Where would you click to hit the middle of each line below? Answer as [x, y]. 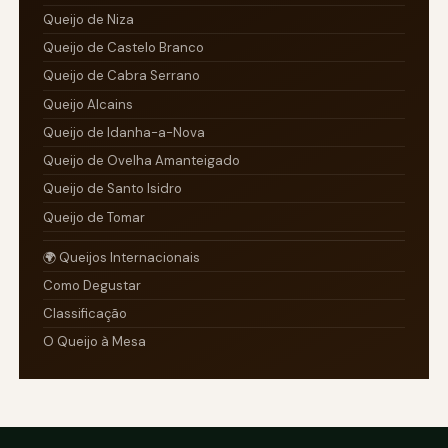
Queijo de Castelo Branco [124, 48]
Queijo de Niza [89, 19]
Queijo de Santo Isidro [113, 189]
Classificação [85, 314]
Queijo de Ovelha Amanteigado [142, 161]
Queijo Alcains [88, 104]
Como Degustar [92, 285]
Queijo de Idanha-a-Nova [124, 132]
